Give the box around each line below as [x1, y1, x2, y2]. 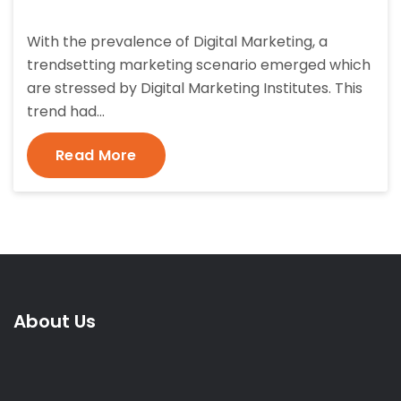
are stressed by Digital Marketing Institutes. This [27, 78, 363, 99]
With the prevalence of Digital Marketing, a [27, 31, 328, 53]
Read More [55, 145, 137, 166]
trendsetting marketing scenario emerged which [27, 55, 371, 76]
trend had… [27, 101, 105, 123]
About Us [13, 309, 96, 335]
